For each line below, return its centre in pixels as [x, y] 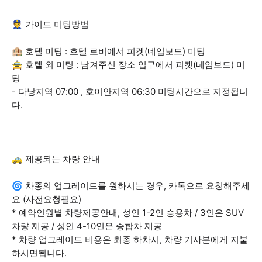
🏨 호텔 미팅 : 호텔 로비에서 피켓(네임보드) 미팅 [108, 51]
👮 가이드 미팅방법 [50, 24]
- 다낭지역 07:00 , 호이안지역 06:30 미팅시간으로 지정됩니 [130, 92]
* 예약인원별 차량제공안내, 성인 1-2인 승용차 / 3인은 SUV [128, 213]
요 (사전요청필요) [46, 199]
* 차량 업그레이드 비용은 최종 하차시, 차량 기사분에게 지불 [130, 239]
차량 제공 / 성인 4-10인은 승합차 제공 [87, 226]
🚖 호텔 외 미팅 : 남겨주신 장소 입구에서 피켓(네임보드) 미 [128, 65]
